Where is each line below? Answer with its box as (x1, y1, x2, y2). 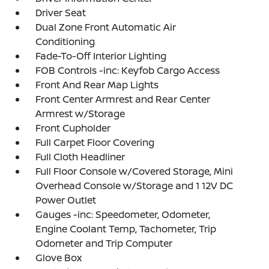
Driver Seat (35, 6, 86, 19)
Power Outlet (35, 193, 97, 207)
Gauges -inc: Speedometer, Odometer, (35, 208, 211, 221)
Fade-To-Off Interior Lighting (35, 49, 167, 62)
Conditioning (35, 35, 95, 48)
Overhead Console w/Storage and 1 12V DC (35, 179, 234, 192)
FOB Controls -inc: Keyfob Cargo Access (35, 64, 220, 77)
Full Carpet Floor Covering (35, 136, 155, 149)
